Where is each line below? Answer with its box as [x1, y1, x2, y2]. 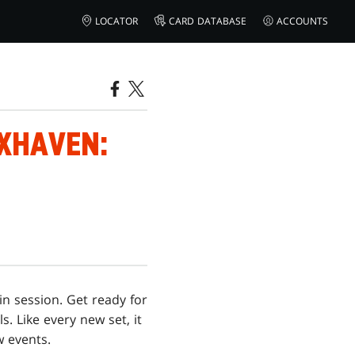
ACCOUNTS [277, 14, 329, 28]
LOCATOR [95, 14, 139, 28]
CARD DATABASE [168, 14, 246, 28]
